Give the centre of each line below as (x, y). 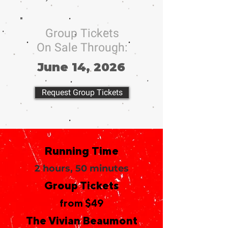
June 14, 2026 (81, 67)
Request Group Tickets (82, 92)
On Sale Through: (82, 48)
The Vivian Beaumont (81, 221)
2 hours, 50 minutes (81, 168)
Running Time (81, 151)
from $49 (81, 203)
